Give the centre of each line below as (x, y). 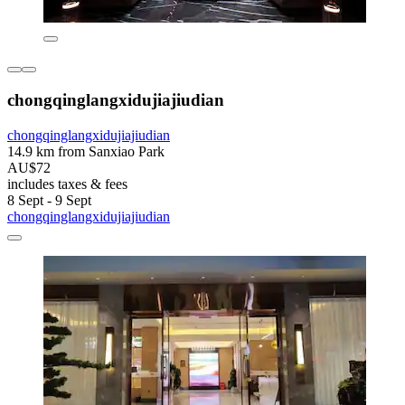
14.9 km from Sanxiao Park (86, 151)
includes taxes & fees (67, 184)
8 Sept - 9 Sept (49, 200)
